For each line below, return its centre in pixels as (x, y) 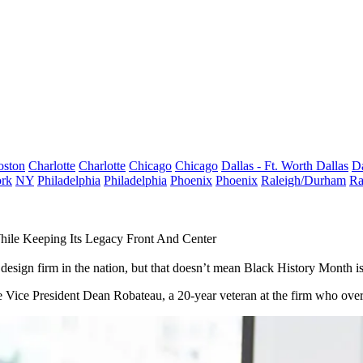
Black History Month (298, 268)
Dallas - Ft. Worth (269, 166)
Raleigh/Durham (303, 180)
